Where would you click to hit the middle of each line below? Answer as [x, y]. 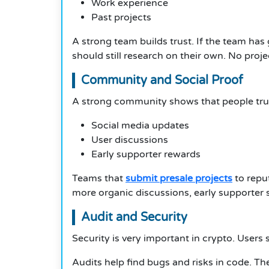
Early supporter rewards [146, 155]
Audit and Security [134, 218]
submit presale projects [179, 179]
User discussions [130, 140]
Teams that [99, 179]
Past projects [121, 18]
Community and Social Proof [162, 81]
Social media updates [140, 126]
